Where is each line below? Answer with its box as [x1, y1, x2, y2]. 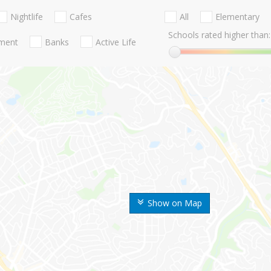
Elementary [215, 11, 260, 23]
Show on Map [148, 197, 202, 209]
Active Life [96, 36, 136, 48]
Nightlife [10, 11, 43, 23]
